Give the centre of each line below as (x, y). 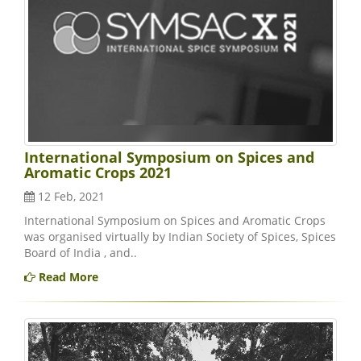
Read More (67, 277)
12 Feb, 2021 (70, 197)
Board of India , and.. (81, 253)
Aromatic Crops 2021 (98, 173)
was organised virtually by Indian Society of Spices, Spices (180, 237)
